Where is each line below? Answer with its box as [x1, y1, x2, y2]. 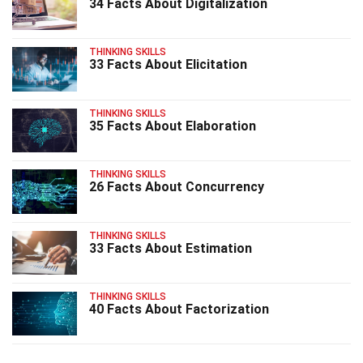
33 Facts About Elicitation [89, 57, 247, 73]
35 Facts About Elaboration [89, 117, 256, 134]
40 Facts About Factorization [89, 301, 269, 317]
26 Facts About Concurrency [89, 179, 264, 195]
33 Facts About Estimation [89, 240, 252, 256]
